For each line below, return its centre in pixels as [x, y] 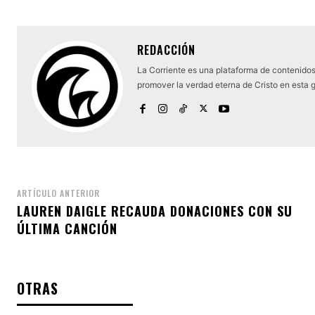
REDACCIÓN [166, 50]
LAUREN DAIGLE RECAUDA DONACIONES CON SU [155, 211]
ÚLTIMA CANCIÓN [67, 229]
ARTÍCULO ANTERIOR [58, 193]
